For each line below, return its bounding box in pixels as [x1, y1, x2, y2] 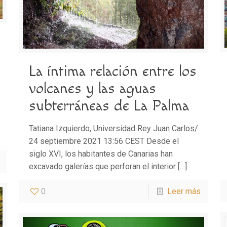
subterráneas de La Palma [28, 96, 189, 115]
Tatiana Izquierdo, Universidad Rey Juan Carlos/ [28, 123, 198, 133]
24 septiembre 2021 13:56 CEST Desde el [28, 136, 179, 146]
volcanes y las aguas [28, 79, 156, 98]
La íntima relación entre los [28, 62, 197, 81]
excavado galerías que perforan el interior [28, 161, 176, 171]
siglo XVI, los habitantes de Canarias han [28, 148, 173, 159]
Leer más [167, 186, 201, 196]
